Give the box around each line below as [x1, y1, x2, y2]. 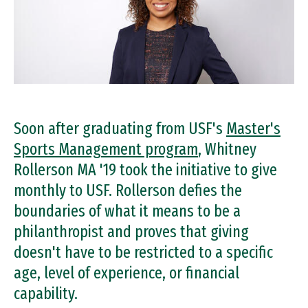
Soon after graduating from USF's [14, 119, 226, 138]
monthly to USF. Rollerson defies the [14, 181, 242, 200]
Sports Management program [14, 140, 198, 159]
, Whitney [198, 140, 256, 159]
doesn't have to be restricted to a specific [14, 243, 273, 262]
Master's [226, 119, 280, 138]
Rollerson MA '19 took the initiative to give [14, 160, 277, 179]
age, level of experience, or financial [14, 263, 239, 283]
